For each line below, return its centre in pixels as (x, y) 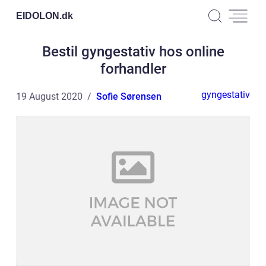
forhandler (133, 69)
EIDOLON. (39, 15)
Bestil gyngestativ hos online (133, 52)
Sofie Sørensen (129, 96)
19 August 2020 (49, 96)
